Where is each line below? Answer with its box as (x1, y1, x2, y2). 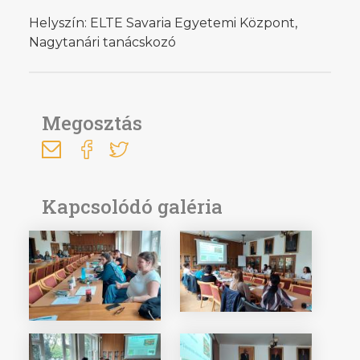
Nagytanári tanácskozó (29, 34, 176, 50)
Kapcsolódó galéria (42, 193, 223, 219)
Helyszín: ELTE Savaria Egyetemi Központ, (29, 14, 297, 31)
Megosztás (42, 109, 142, 136)
